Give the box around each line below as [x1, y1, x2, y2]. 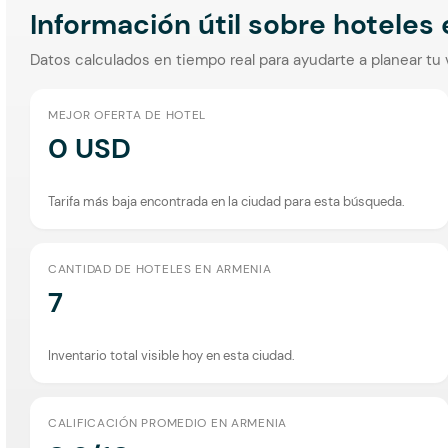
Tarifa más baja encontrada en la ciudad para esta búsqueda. [48, 192, 405, 210]
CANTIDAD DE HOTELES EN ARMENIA [48, 260, 272, 277]
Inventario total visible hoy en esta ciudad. [48, 346, 295, 364]
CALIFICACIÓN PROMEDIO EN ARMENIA [48, 414, 288, 431]
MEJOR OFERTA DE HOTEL [48, 106, 207, 123]
